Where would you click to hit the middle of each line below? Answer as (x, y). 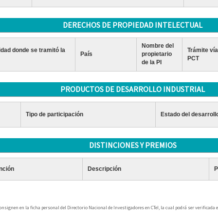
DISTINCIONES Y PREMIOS (133, 145)
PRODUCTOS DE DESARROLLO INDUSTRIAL (133, 89)
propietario (156, 54)
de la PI (151, 62)
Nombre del (157, 46)
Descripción (104, 169)
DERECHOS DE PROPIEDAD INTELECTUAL (133, 25)
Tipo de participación (54, 114)
